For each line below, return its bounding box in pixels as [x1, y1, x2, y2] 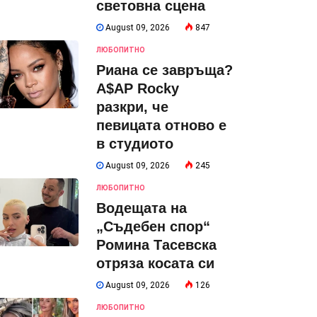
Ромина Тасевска [96, 237, 217, 253]
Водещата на [96, 200, 187, 216]
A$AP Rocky [96, 81, 179, 96]
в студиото [96, 136, 173, 151]
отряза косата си [96, 255, 214, 271]
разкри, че [96, 99, 168, 115]
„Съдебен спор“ [96, 219, 210, 234]
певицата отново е [96, 117, 226, 133]
